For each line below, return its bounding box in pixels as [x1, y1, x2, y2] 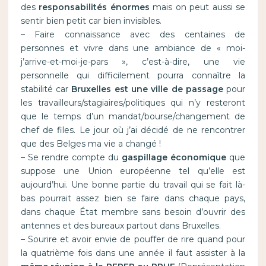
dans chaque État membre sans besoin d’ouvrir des [20, 207, 246, 218]
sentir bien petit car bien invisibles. [20, 15, 161, 27]
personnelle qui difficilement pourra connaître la [20, 70, 246, 81]
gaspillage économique [122, 152, 227, 163]
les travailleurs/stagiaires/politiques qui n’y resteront [20, 97, 246, 109]
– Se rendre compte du [20, 152, 122, 163]
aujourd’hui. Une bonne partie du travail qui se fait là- [20, 179, 246, 191]
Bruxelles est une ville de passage [71, 84, 223, 95]
